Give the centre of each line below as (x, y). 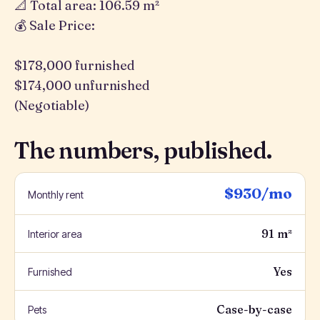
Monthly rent (56, 195)
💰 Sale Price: (55, 25)
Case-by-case (254, 309)
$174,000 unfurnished (82, 85)
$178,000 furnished (75, 65)
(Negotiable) (52, 105)
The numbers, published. (143, 150)
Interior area (55, 234)
